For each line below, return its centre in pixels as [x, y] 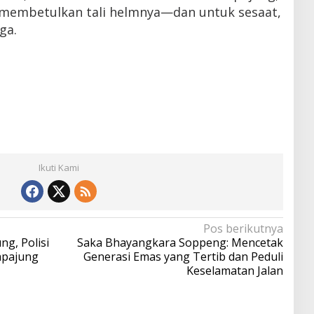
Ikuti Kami [59, 167]
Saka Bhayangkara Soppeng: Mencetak [180, 242]
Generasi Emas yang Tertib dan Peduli [183, 256]
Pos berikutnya [243, 228]
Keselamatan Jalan [234, 270]
